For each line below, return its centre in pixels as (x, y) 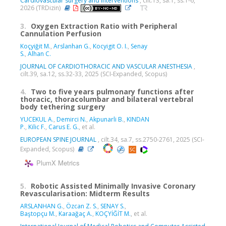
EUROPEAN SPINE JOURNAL (58, 140)
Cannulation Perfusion (61, 34)
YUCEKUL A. (37, 120)
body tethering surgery (63, 107)
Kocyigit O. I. (110, 46)
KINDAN (138, 120)
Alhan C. (39, 54)
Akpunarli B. (106, 120)
